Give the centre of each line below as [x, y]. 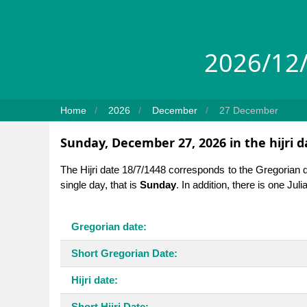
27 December [249, 110]
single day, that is [100, 184]
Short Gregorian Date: [124, 253]
